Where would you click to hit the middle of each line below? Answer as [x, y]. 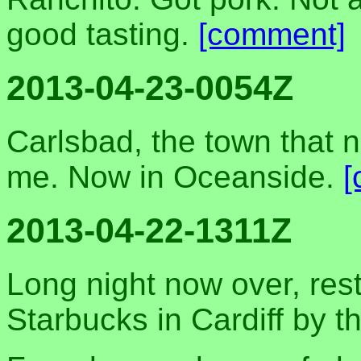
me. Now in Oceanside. [175, 176]
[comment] [272, 35]
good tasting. [102, 35]
